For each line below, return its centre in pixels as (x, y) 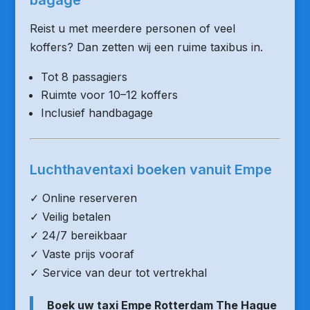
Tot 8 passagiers (84, 77)
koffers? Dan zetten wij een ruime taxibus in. (146, 47)
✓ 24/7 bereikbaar (78, 235)
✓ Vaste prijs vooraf (82, 254)
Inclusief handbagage (97, 113)
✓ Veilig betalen (70, 217)
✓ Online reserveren (83, 198)
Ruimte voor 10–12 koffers (109, 95)
